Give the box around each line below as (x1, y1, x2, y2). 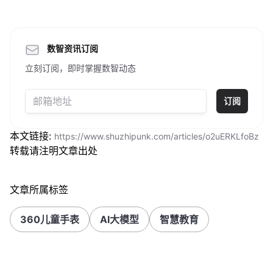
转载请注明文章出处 (10, 144, 97, 157)
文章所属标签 (10, 183, 68, 196)
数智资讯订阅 (47, 43, 98, 54)
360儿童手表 (20, 213, 79, 225)
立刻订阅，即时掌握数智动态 (25, 63, 136, 73)
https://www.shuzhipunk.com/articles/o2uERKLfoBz (54, 131, 259, 141)
